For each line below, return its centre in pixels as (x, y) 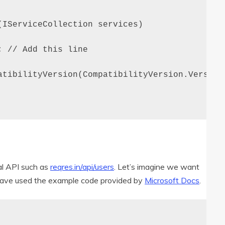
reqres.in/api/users (82, 167)
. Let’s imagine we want (157, 167)
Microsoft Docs (172, 181)
